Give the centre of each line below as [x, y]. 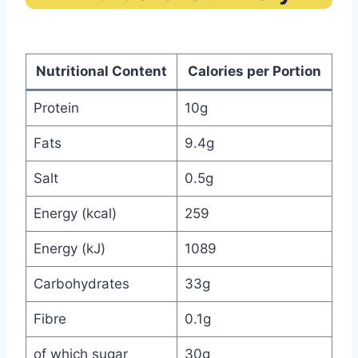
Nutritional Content [101, 72]
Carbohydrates [81, 284]
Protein [56, 108]
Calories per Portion [255, 72]
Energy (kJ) [69, 249]
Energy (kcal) [75, 214]
